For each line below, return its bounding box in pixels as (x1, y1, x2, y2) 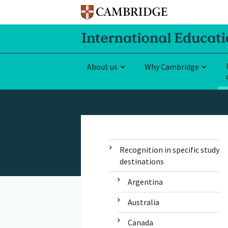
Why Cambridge (145, 61, 199, 72)
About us (87, 61, 118, 72)
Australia (127, 196, 159, 207)
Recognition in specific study (119, 144, 219, 155)
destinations (119, 156, 164, 166)
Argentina (127, 176, 163, 187)
